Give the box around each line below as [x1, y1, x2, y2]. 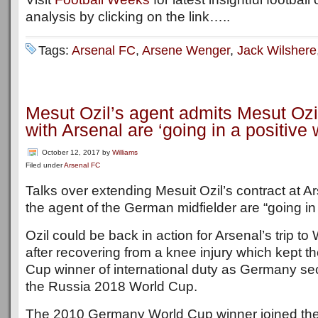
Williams [112, 148, 138, 156]
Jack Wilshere [237, 43, 317, 57]
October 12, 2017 [42, 148, 100, 156]
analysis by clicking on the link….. [26, 9, 230, 24]
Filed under [26, 161, 64, 169]
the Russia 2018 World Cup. [26, 279, 197, 294]
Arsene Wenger [142, 43, 230, 57]
